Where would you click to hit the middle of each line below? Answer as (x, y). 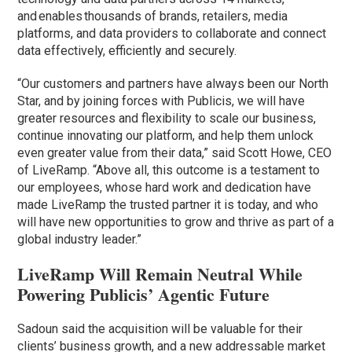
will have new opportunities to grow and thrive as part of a (176, 222)
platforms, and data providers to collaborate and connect (172, 34)
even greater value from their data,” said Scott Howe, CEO (175, 153)
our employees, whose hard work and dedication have (165, 188)
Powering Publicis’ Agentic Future (144, 295)
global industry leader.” (80, 240)
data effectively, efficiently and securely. (127, 51)
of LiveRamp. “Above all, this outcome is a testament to (169, 170)
